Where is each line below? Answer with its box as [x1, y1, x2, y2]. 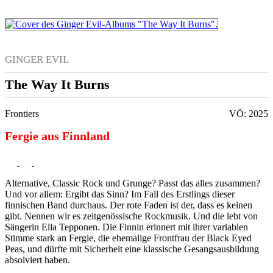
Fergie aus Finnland [5, 129, 110, 143]
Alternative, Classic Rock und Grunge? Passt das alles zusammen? [5, 177, 260, 188]
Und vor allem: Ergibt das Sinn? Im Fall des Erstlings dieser [5, 188, 235, 199]
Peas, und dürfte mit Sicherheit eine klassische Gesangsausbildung [5, 243, 259, 254]
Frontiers [5, 108, 39, 119]
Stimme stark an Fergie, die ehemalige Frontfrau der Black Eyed [5, 232, 252, 243]
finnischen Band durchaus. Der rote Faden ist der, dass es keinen [5, 199, 252, 210]
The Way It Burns [5, 76, 110, 92]
